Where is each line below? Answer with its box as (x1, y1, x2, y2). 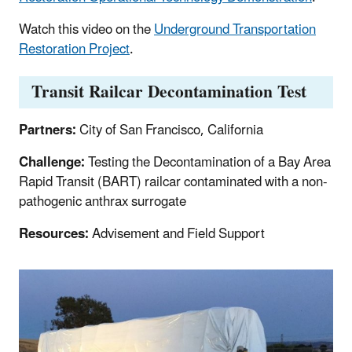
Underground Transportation (154, 15, 316, 44)
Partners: (19, 116, 79, 145)
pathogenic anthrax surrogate (19, 188, 186, 217)
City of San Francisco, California (79, 116, 263, 145)
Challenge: (19, 148, 88, 178)
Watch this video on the (19, 15, 154, 44)
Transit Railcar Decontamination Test (31, 75, 306, 111)
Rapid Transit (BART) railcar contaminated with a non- (19, 168, 327, 197)
